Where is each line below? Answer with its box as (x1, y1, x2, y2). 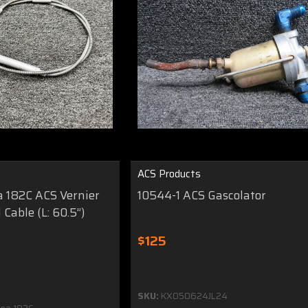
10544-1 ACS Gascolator (137, 186, 267, 205)
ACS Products (137, 166, 201, 183)
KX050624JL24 (159, 289, 228, 304)
